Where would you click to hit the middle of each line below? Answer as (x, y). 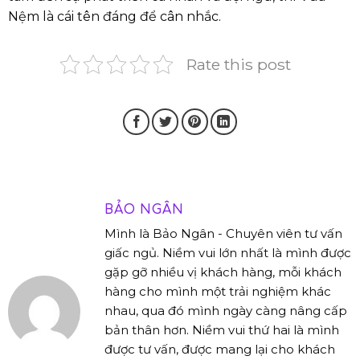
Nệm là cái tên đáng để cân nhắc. (115, 16)
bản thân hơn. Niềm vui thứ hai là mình (222, 330)
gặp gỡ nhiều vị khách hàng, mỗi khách (223, 272)
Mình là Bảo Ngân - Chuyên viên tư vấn (223, 234)
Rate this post (238, 64)
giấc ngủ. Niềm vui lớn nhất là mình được (228, 253)
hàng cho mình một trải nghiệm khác (218, 292)
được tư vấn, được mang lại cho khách (220, 350)
